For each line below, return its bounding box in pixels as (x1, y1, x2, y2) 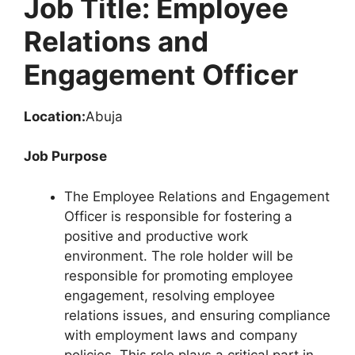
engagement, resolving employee (64, 287, 275, 303)
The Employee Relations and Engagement (64, 188, 330, 204)
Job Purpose (24, 148, 107, 164)
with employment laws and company (64, 326, 297, 343)
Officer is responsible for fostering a (64, 208, 292, 224)
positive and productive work (64, 227, 248, 244)
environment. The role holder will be (64, 247, 293, 264)
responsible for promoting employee (64, 267, 293, 284)
